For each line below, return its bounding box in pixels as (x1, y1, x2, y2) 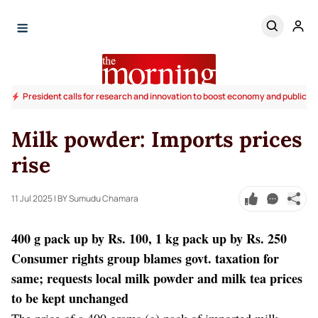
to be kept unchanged (11, 288, 141, 307)
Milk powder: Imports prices (11, 125, 302, 153)
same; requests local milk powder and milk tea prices (11, 268, 302, 287)
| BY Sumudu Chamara (54, 192, 138, 204)
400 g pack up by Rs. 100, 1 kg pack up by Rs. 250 (11, 229, 291, 248)
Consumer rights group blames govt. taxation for (11, 248, 279, 268)
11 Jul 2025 (11, 192, 53, 204)
